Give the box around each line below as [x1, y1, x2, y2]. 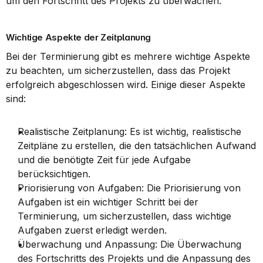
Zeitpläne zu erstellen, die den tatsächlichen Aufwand [18, 140, 256, 151]
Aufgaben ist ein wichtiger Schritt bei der [18, 196, 198, 208]
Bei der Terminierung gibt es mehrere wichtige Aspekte [6, 50, 250, 62]
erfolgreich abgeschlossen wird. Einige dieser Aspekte [6, 79, 245, 90]
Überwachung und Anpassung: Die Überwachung [18, 238, 241, 250]
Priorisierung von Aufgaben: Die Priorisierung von [18, 182, 241, 194]
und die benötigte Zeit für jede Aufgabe [18, 154, 191, 166]
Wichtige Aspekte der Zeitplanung [6, 32, 151, 43]
